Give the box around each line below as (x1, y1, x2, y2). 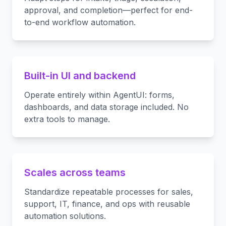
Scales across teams (24, 166, 126, 179)
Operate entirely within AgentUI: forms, (24, 90, 175, 100)
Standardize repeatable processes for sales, (24, 187, 193, 197)
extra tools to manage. (24, 114, 110, 124)
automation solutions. (24, 211, 106, 221)
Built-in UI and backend (24, 70, 136, 82)
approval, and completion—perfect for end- (24, 5, 193, 15)
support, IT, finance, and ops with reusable (24, 199, 190, 209)
